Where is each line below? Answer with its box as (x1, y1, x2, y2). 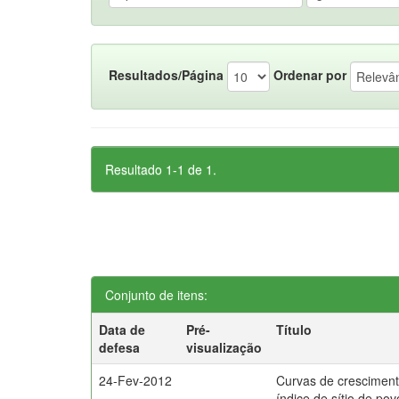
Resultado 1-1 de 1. (105, 160, 216, 178)
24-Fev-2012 (99, 371, 173, 389)
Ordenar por (273, 65, 346, 84)
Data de (99, 321, 146, 338)
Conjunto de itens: (105, 286, 208, 304)
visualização (186, 338, 263, 356)
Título (276, 321, 313, 338)
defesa (99, 338, 141, 356)
